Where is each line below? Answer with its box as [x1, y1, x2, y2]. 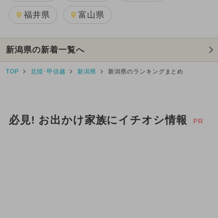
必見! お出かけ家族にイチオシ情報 [8, 114, 188, 127]
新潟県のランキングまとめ [108, 68, 184, 75]
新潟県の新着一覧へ [5, 45, 85, 54]
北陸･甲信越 [30, 68, 66, 75]
